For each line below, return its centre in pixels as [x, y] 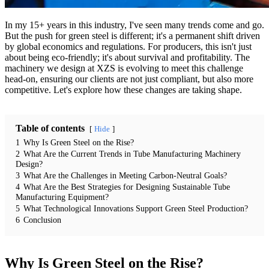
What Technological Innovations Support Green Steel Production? [136, 208]
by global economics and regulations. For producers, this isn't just [128, 46]
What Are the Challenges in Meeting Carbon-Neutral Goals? [125, 175]
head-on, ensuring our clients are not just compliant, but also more [129, 79]
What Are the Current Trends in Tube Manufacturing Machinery [132, 153]
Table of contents [50, 128]
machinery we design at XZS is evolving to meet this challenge [124, 68]
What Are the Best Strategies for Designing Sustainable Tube [127, 186]
